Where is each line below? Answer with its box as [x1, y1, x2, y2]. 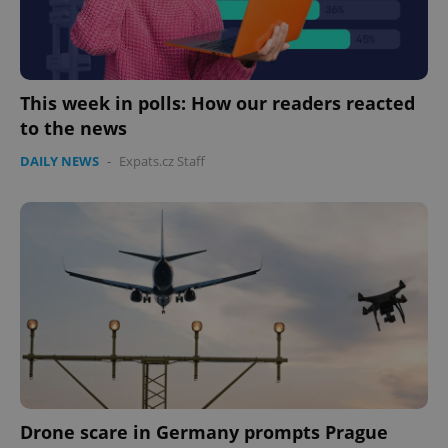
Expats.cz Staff [119, 152, 205, 171]
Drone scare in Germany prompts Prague [20, 420, 388, 445]
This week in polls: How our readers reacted [20, 91, 415, 116]
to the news [20, 116, 127, 141]
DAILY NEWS [20, 152, 99, 171]
